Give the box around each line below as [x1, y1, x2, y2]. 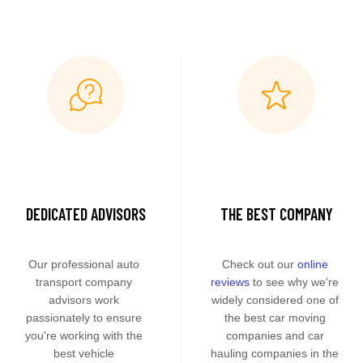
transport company [36, 275, 133, 288]
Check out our [221, 258, 297, 271]
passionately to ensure [26, 311, 143, 324]
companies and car [225, 329, 324, 342]
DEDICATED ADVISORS [25, 204, 146, 224]
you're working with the [25, 329, 143, 342]
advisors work [49, 293, 120, 306]
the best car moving [224, 311, 326, 324]
